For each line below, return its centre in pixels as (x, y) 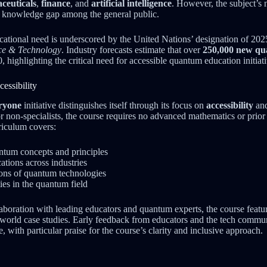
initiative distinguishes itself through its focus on (114, 105)
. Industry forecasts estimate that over (132, 49)
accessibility (230, 105)
